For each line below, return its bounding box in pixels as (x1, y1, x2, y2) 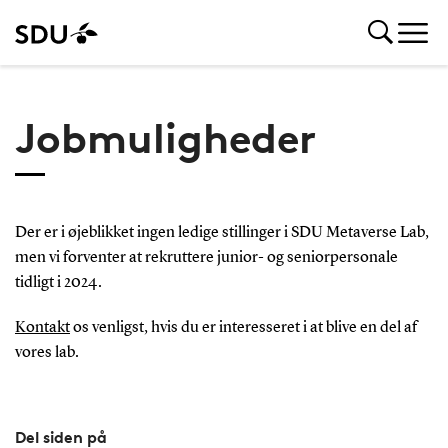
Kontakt (14, 319, 70, 336)
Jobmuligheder (14, 113, 316, 163)
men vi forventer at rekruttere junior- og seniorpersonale (14, 250, 398, 266)
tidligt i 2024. (14, 275, 102, 291)
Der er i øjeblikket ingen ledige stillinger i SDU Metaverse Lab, (14, 225, 429, 241)
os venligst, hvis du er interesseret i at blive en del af (69, 319, 417, 336)
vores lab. (14, 344, 79, 361)
